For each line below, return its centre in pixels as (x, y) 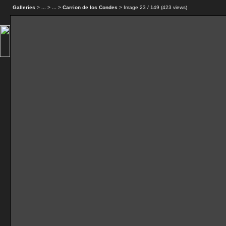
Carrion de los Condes (90, 7)
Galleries (24, 7)
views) (179, 7)
